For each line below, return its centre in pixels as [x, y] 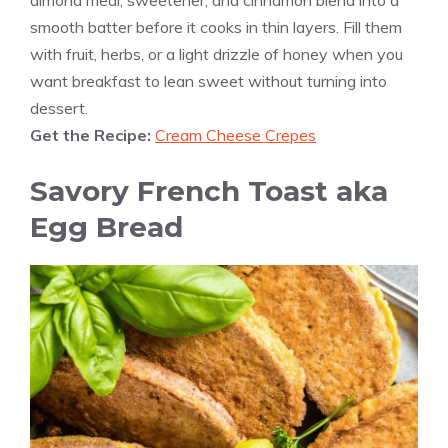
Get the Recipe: [92, 135]
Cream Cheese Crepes [235, 135]
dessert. [59, 108]
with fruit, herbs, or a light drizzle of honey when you [216, 54]
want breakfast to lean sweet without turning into [208, 81]
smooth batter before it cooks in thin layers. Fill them [216, 27]
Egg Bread [106, 227]
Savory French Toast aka [209, 191]
